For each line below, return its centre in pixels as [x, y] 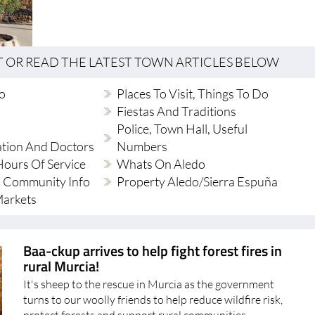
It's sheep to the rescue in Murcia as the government [149, 259]
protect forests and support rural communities [135, 290]
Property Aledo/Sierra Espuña [198, 156]
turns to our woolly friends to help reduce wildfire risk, [153, 275]
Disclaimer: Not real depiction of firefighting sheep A [149, 306]
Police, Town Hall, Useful [182, 104]
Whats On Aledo [161, 139]
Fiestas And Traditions [177, 86]
